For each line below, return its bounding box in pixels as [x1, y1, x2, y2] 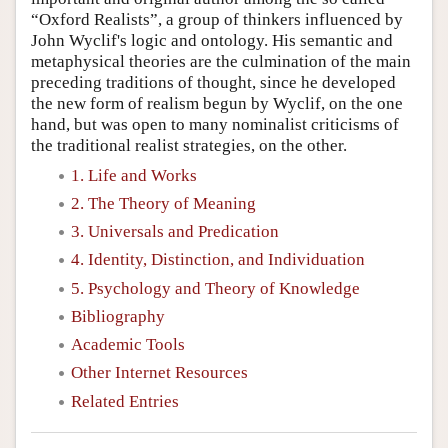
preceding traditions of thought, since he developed [31, 72, 396, 92]
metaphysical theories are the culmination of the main [31, 51, 411, 71]
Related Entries [71, 391, 179, 411]
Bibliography [71, 306, 165, 326]
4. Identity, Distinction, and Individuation [71, 250, 365, 270]
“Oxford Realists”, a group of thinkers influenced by [31, 9, 403, 29]
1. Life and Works [71, 165, 197, 185]
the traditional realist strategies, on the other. [31, 135, 347, 155]
